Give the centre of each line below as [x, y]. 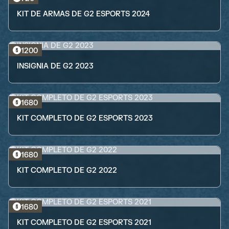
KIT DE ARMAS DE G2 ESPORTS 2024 [83, 14]
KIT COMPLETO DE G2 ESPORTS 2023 [85, 118]
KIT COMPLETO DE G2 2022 [67, 170]
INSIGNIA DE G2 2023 [55, 66]
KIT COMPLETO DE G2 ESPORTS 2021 [84, 223]
